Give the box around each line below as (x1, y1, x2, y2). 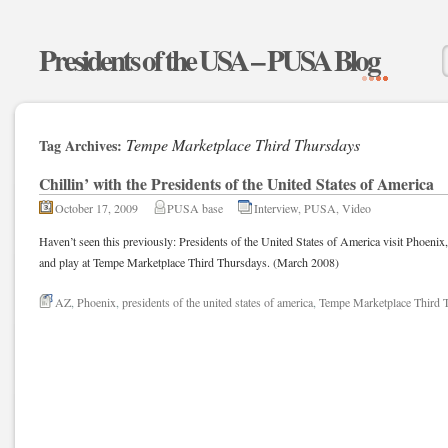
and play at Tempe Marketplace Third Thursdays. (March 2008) (39, 254, 339, 270)
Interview (254, 200, 298, 216)
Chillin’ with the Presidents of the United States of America (39, 172, 434, 195)
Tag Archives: (39, 135, 126, 156)
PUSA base (167, 200, 223, 216)
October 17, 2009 (55, 200, 138, 216)
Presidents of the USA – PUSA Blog (39, 38, 379, 81)
